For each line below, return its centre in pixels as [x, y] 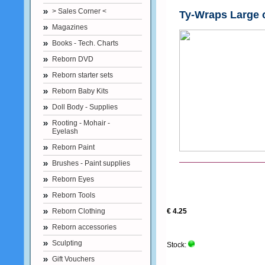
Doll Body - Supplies [85, 107]
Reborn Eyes [73, 179]
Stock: [177, 245]
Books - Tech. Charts [85, 43]
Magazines [70, 27]
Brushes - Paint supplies [91, 163]
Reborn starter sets [83, 75]
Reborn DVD [73, 59]
